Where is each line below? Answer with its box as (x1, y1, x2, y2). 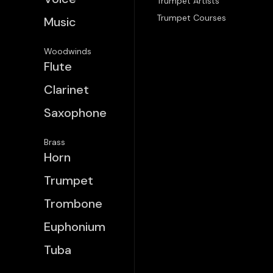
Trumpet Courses (157, 12, 226, 23)
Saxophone (44, 105, 107, 121)
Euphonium (44, 219, 105, 235)
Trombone (44, 196, 102, 211)
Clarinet (44, 82, 89, 97)
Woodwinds (44, 46, 91, 57)
